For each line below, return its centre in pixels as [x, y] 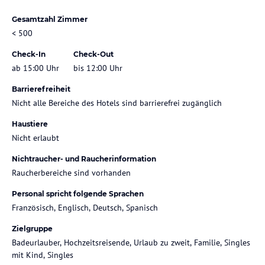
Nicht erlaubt [35, 138]
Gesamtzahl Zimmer [50, 19]
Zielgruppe [32, 228]
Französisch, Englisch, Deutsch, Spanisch [85, 207]
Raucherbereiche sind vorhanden [71, 172]
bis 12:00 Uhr [98, 68]
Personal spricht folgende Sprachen [78, 193]
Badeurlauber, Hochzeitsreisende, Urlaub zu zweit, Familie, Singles [131, 242]
